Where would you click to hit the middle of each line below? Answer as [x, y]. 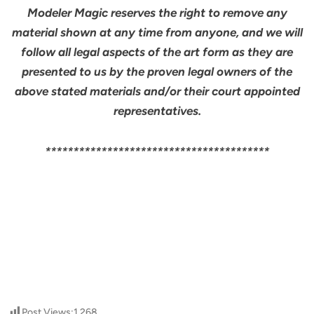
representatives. [157, 111]
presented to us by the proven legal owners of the [157, 72]
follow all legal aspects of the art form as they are [157, 52]
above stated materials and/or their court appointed [157, 91]
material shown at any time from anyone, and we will [157, 33]
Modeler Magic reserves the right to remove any [157, 13]
